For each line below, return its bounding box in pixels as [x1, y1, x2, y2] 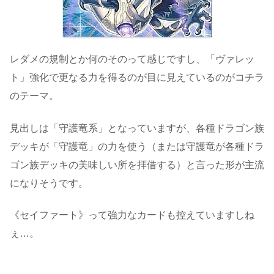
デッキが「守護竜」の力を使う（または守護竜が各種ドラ [10, 141, 264, 152]
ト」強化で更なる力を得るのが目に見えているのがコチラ [10, 72, 264, 83]
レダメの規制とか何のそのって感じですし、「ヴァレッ [10, 54, 254, 65]
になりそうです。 [10, 177, 88, 188]
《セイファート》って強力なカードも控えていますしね [10, 209, 254, 220]
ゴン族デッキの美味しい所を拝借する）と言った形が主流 [10, 159, 264, 170]
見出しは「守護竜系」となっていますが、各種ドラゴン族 [10, 122, 264, 133]
